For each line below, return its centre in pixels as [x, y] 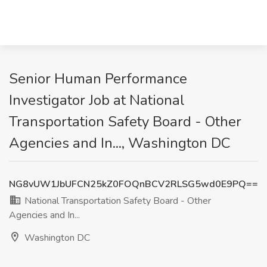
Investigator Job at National [97, 100]
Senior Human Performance [98, 79]
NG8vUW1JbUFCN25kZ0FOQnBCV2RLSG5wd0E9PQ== [133, 184]
